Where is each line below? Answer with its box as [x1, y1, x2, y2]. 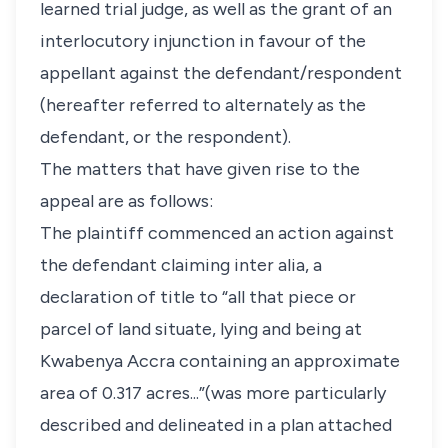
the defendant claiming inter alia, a [40, 254, 322, 276]
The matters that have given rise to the [40, 158, 360, 180]
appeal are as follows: [40, 190, 213, 212]
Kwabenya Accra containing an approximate [40, 350, 400, 372]
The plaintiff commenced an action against [40, 222, 394, 244]
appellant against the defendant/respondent [40, 62, 402, 84]
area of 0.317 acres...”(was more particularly [40, 382, 386, 404]
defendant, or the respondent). [40, 126, 291, 148]
